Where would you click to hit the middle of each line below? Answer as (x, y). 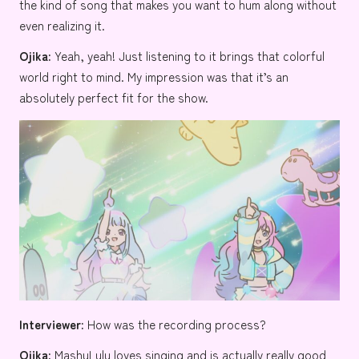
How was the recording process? (175, 324)
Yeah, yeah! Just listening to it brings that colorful (188, 56)
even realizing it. (62, 25)
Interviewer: (52, 324)
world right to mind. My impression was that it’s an (154, 77)
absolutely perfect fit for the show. (114, 97)
